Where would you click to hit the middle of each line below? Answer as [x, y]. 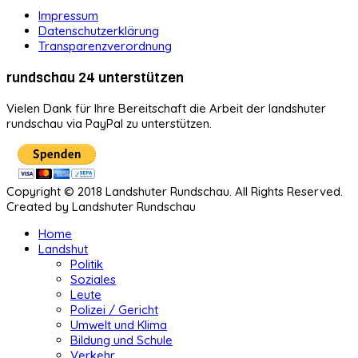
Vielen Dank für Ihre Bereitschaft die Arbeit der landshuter [166, 109]
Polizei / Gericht [114, 310]
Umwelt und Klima [119, 325]
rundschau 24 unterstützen [95, 77]
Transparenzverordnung [105, 46]
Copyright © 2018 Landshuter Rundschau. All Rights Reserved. [175, 192]
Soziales [93, 280]
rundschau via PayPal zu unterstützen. [109, 124]
